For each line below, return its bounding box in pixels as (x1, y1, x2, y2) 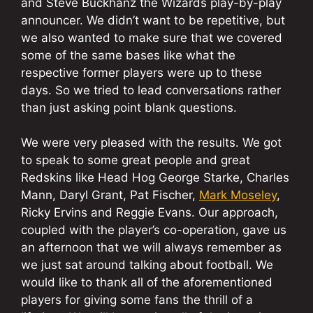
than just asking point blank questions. (21, 100, 237, 115)
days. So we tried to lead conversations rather (21, 82, 281, 97)
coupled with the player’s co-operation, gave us (21, 223, 286, 238)
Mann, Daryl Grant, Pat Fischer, (21, 188, 199, 203)
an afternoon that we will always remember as (21, 240, 282, 255)
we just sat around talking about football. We (21, 258, 273, 272)
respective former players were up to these (21, 65, 262, 80)
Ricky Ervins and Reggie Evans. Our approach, (21, 205, 278, 220)
